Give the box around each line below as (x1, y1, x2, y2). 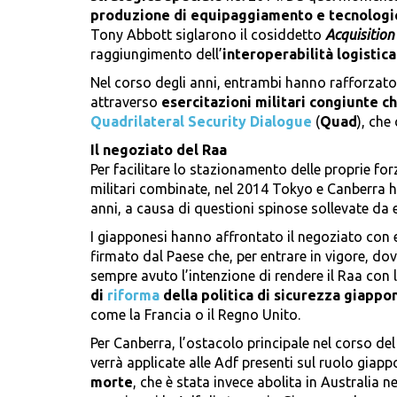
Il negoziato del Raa (90, 142, 227, 159)
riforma (107, 287, 160, 304)
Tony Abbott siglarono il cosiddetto (90, 27, 325, 43)
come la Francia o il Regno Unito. (90, 307, 300, 323)
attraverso (90, 94, 161, 111)
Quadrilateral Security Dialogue (90, 113, 312, 130)
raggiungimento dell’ (90, 46, 222, 63)
